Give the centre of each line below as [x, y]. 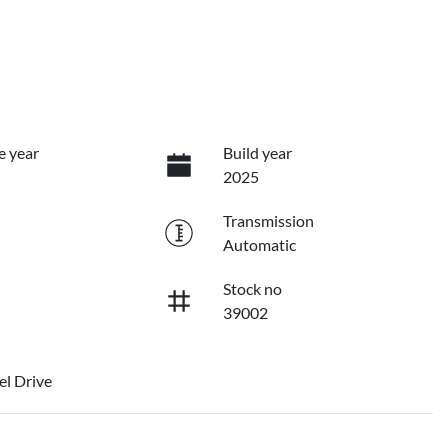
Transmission [268, 221]
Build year [257, 153]
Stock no [252, 289]
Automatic [259, 245]
